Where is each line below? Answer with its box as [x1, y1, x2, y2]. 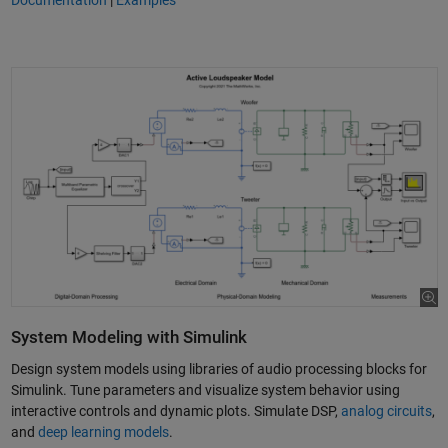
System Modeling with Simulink [10, 328, 247, 348]
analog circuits [340, 402, 432, 419]
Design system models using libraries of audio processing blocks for [10, 360, 427, 377]
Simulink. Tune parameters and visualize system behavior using [10, 381, 400, 398]
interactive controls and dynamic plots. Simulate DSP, [10, 402, 341, 419]
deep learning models [37, 423, 169, 440]
